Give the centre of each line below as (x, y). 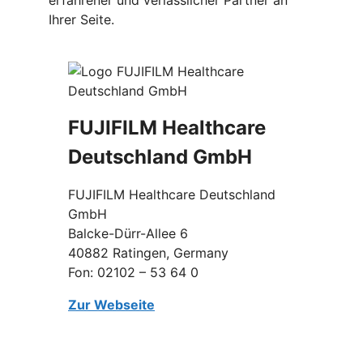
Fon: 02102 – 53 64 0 (133, 272)
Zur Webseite (111, 304)
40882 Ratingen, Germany (148, 252)
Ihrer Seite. (81, 19)
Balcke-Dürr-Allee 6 (128, 233)
